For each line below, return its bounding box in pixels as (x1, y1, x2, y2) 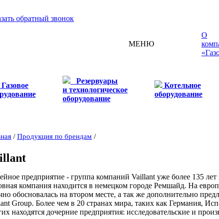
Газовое (1, 81, 28, 89)
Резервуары (76, 77, 118, 85)
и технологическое (63, 86, 128, 94)
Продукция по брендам (17, 132, 92, 140)
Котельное (164, 81, 201, 89)
